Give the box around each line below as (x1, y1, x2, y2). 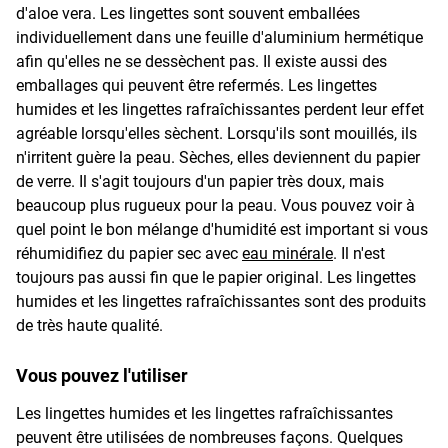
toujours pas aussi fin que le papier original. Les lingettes (16, 268, 416, 288)
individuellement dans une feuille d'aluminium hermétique (16, 28, 423, 48)
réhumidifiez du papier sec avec (16, 244, 242, 264)
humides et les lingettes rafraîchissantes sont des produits (16, 292, 426, 312)
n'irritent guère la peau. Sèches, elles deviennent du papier (16, 148, 420, 168)
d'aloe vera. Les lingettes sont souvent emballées (16, 4, 360, 24)
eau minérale (242, 244, 333, 264)
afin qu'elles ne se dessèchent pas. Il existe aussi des (16, 52, 387, 72)
